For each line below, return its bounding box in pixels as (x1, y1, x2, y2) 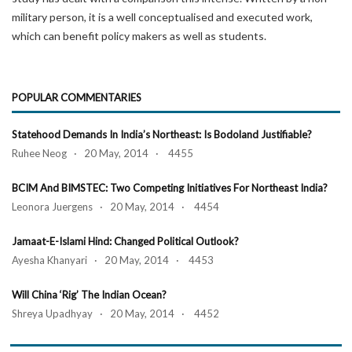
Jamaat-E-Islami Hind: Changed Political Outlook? (12, 235, 239, 247)
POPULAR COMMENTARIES (12, 91, 141, 104)
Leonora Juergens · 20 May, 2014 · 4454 (12, 200, 219, 213)
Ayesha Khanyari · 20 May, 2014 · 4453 (12, 254, 214, 266)
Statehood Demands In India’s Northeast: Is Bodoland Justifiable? (12, 128, 312, 141)
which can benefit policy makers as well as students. (12, 29, 266, 42)
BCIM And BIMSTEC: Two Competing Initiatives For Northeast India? (12, 181, 328, 194)
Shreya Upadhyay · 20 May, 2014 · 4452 (12, 307, 219, 320)
